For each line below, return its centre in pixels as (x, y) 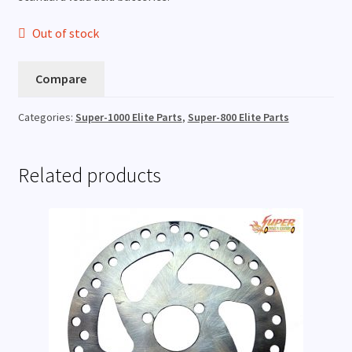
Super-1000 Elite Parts (128, 117)
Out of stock (66, 33)
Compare (61, 78)
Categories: (46, 117)
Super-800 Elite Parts (238, 117)
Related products (89, 175)
